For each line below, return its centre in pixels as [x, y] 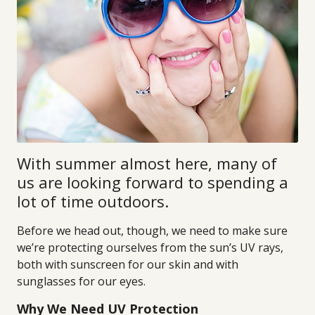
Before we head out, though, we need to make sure [152, 231]
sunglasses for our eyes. [81, 281]
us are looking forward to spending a [153, 182]
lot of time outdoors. [93, 201]
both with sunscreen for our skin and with [128, 264]
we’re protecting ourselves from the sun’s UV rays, [150, 247]
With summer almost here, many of [147, 163]
